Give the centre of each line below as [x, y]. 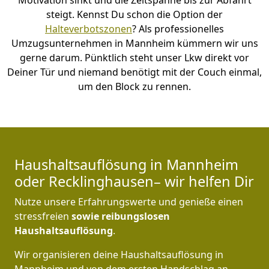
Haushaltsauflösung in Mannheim [126, 165]
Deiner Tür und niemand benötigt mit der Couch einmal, [134, 72]
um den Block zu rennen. [134, 87]
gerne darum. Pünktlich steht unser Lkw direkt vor [134, 58]
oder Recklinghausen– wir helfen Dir [134, 182]
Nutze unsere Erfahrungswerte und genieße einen [129, 202]
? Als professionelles [178, 29]
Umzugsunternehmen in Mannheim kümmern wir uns [134, 44]
